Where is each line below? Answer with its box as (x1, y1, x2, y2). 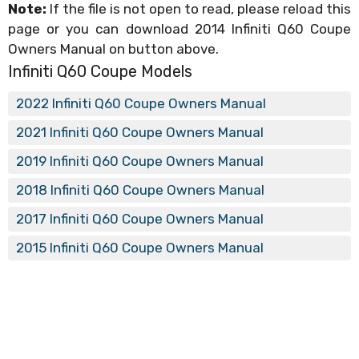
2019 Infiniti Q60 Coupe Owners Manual (16, 152, 264, 169)
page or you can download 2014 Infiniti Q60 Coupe (8, 20, 351, 37)
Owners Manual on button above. (8, 40, 219, 57)
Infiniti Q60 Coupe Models (8, 61, 192, 81)
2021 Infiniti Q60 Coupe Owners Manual (16, 123, 264, 140)
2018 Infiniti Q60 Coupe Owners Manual (16, 181, 264, 198)
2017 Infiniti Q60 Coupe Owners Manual (16, 210, 264, 227)
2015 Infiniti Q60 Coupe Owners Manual (16, 239, 264, 256)
